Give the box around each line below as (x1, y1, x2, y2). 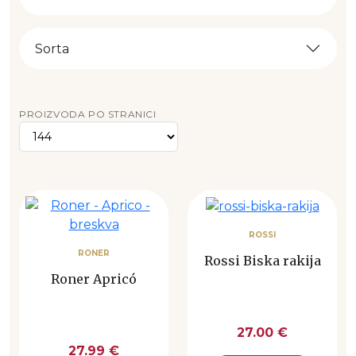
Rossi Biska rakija (203, 252, 321, 269)
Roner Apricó (51, 271, 137, 287)
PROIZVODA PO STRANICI (19, 108, 157, 120)
